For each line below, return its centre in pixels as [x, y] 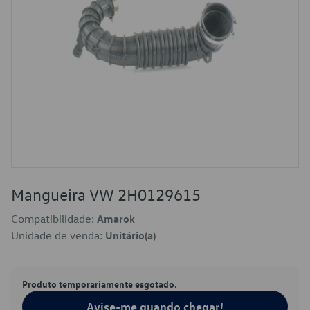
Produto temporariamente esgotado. [100, 284]
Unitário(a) [130, 235]
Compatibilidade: [54, 219]
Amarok [116, 219]
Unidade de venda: [58, 235]
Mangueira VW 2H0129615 [106, 194]
